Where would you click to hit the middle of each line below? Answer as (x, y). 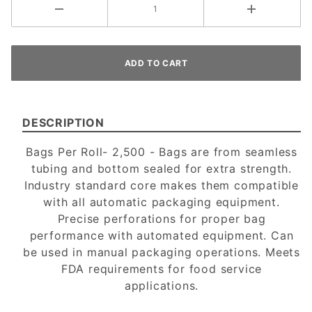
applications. (162, 286)
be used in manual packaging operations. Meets (162, 252)
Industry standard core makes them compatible (162, 186)
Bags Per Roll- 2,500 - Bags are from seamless (162, 152)
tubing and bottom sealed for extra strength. (162, 169)
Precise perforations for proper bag (162, 219)
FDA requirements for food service (162, 269)
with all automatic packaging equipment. (162, 202)
